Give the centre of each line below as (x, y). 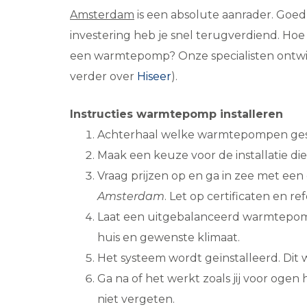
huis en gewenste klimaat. (169, 237)
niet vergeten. (136, 299)
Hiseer (154, 76)
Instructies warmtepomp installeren (176, 114)
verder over (103, 76)
